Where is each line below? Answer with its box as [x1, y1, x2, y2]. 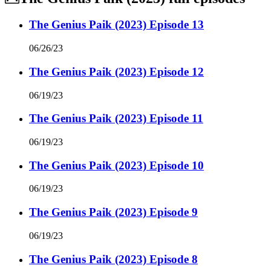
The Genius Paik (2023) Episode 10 [29, 158, 204, 172]
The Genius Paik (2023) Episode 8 [29, 252, 198, 266]
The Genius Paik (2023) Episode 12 [29, 65, 204, 78]
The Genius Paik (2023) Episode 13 [29, 18, 204, 31]
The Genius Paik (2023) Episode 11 [29, 112, 203, 125]
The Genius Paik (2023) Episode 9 [29, 206, 198, 219]
